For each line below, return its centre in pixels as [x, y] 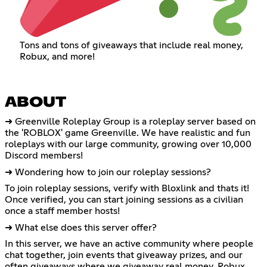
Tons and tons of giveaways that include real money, [131, 45]
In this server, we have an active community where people [129, 244]
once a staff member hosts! [62, 211]
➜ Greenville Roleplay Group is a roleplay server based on [130, 122]
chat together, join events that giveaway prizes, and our [124, 255]
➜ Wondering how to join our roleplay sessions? [108, 173]
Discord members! [44, 156]
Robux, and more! [57, 56]
